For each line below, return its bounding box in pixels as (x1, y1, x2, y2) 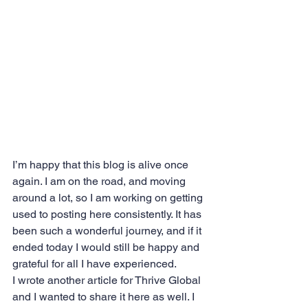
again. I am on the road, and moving (12, 175, 188, 188)
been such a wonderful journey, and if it (12, 224, 204, 238)
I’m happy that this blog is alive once (12, 158, 191, 172)
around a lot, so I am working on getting (12, 191, 206, 205)
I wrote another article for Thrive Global (12, 274, 203, 287)
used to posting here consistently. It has (12, 208, 204, 221)
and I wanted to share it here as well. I (12, 290, 197, 304)
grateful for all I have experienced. (12, 257, 177, 271)
